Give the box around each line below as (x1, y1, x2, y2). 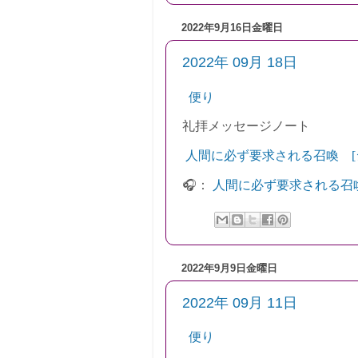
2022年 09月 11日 (182, 295, 297, 312)
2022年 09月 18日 (182, 54, 297, 71)
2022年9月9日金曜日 (181, 261, 277, 274)
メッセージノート (208, 119, 310, 133)
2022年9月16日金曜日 (181, 21, 283, 34)
